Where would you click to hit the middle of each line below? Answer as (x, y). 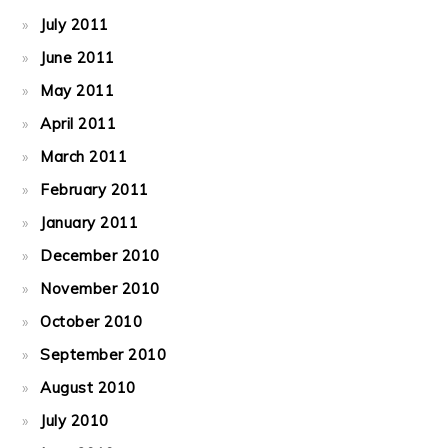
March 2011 (84, 156)
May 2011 (77, 90)
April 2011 (78, 123)
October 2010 (91, 321)
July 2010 (74, 420)
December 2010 (100, 255)
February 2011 (94, 189)
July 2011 (74, 24)
